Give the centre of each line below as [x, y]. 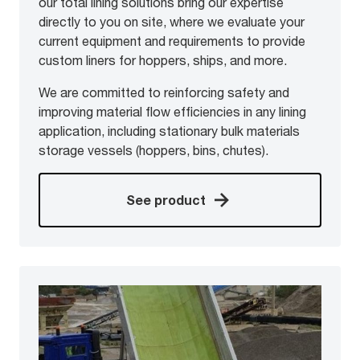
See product [166, 200]
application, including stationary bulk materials [169, 131]
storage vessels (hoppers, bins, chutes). [153, 150]
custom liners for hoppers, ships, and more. [164, 60]
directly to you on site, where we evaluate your [172, 22]
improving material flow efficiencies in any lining [172, 112]
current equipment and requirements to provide [172, 41]
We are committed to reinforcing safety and [164, 92]
